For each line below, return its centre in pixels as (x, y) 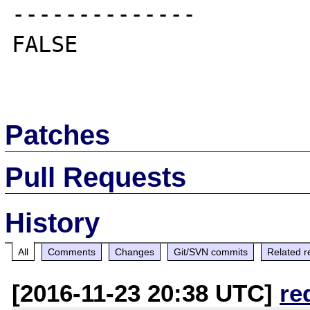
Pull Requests (96, 177)
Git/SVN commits (211, 252)
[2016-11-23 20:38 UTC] (146, 293)
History (53, 222)
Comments (72, 252)
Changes (135, 252)
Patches (58, 135)
